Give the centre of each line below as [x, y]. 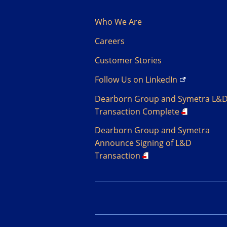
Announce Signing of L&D [143, 143]
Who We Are [118, 22]
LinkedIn [161, 79]
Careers [110, 41]
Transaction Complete [137, 111]
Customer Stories [128, 60]
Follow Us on [120, 79]
